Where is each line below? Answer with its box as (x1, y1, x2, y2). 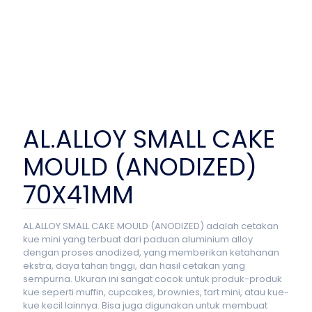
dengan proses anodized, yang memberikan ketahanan (23, 246, 279, 259)
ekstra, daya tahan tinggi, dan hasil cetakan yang (23, 259, 245, 272)
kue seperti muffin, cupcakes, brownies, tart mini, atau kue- (23, 286, 289, 299)
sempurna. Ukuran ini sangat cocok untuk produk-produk (23, 272, 282, 286)
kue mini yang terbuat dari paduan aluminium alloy (23, 233, 253, 246)
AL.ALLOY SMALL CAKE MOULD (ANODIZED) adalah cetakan (23, 219, 279, 233)
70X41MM (23, 178, 134, 212)
